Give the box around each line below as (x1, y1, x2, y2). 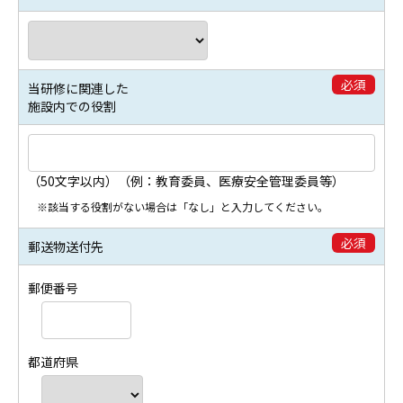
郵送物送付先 (28, 237, 103, 255)
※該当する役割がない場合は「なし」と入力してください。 (37, 198, 328, 214)
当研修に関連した (28, 78, 129, 97)
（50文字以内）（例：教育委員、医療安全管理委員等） (28, 171, 345, 190)
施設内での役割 (28, 96, 116, 115)
